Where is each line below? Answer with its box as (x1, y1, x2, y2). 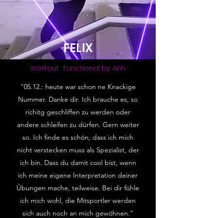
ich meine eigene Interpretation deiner (18, 171, 138, 180)
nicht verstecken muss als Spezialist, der (17, 145, 139, 154)
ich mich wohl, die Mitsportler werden (20, 196, 136, 205)
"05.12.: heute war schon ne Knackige (20, 82, 136, 91)
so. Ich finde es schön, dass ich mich (22, 133, 133, 142)
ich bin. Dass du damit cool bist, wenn (19, 158, 136, 167)
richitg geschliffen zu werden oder (25, 108, 130, 116)
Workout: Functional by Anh (30, 63, 126, 73)
